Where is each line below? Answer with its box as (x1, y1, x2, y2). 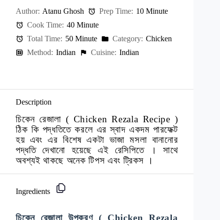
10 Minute (136, 6, 168, 15)
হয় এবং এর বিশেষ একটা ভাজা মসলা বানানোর (16, 135, 178, 145)
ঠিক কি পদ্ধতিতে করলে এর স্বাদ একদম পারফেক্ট (16, 124, 178, 135)
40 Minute (67, 20, 99, 29)
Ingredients (16, 187, 50, 196)
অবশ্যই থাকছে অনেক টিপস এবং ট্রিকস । (16, 155, 156, 166)
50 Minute (65, 34, 98, 43)
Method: (25, 48, 54, 56)
